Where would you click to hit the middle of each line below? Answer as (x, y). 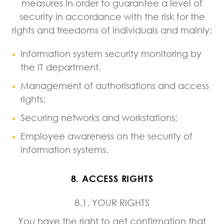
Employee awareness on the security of (106, 136)
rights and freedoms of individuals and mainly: (112, 30)
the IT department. (61, 67)
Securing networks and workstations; (99, 117)
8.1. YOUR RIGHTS (112, 202)
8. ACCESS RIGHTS (112, 178)
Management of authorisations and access (115, 85)
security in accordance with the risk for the (112, 16)
